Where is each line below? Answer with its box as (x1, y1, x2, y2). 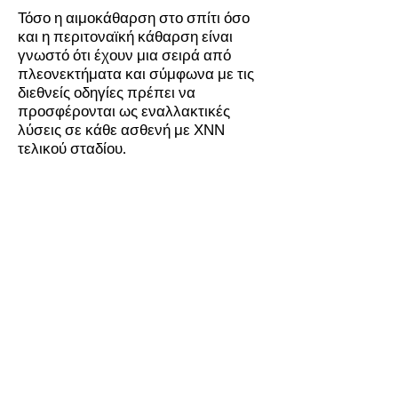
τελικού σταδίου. (18, 139, 130, 157)
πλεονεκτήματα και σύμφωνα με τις (18, 65, 254, 83)
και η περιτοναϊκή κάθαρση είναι (18, 28, 233, 45)
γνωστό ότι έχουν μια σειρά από (18, 46, 231, 64)
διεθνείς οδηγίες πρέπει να (18, 84, 195, 101)
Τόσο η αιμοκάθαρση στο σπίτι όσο (18, 9, 250, 27)
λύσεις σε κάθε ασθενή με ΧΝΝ (18, 121, 225, 139)
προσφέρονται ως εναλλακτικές (18, 102, 230, 120)
